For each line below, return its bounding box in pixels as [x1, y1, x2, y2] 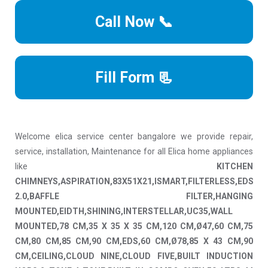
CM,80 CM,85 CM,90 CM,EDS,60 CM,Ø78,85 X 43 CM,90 [15, 236, 253, 246]
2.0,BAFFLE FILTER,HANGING [15, 191, 253, 202]
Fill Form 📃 [95, 69, 173, 87]
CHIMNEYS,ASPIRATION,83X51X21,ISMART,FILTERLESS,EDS [15, 176, 254, 187]
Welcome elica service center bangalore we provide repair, [15, 132, 253, 142]
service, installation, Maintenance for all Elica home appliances [15, 147, 253, 157]
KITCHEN [217, 162, 253, 172]
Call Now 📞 [95, 13, 173, 31]
